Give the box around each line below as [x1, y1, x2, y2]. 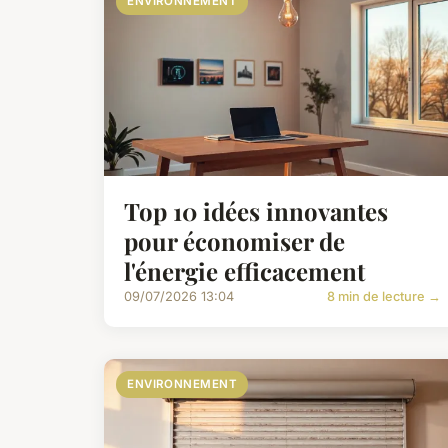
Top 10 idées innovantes [124, 195, 388, 228]
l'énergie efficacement [124, 255, 365, 288]
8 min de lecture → [327, 289, 442, 305]
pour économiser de [124, 225, 345, 258]
